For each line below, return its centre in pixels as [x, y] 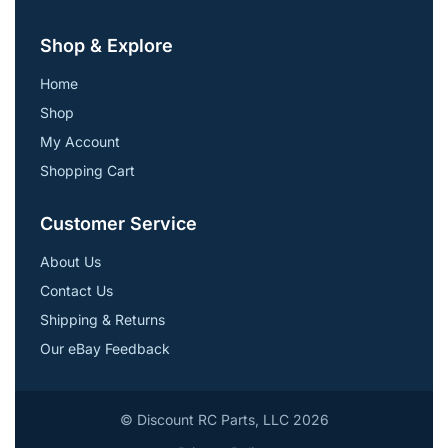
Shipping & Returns [102, 320]
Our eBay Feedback [105, 349]
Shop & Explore [106, 46]
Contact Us [76, 291]
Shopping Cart [87, 171]
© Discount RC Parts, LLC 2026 [224, 420]
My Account [80, 142]
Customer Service [118, 224]
